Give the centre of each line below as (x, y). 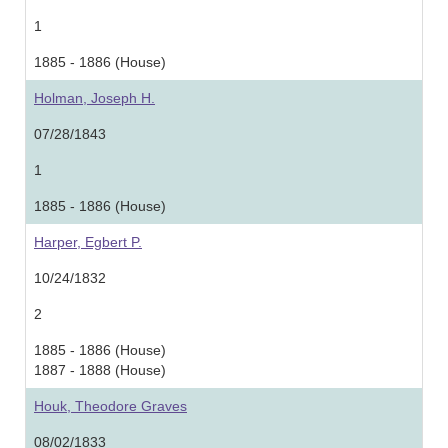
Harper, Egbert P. (88, 242)
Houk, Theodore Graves (110, 406)
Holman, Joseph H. (94, 98)
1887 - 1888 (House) (100, 370)
